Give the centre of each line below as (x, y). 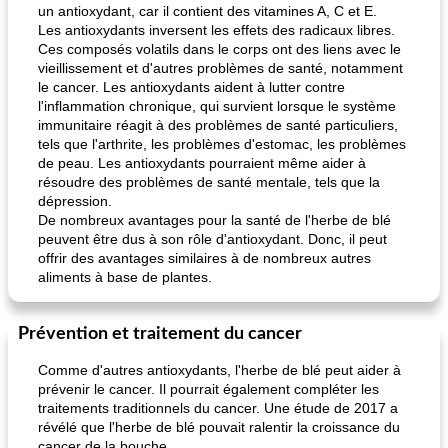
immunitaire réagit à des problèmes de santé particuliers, (218, 125)
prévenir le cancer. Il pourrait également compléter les (208, 389)
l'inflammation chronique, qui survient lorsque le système (217, 106)
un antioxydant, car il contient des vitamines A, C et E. (207, 11)
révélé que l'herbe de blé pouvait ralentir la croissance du (219, 427)
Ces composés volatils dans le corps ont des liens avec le (219, 49)
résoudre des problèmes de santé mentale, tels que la (209, 182)
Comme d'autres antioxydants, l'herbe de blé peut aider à (219, 370)
